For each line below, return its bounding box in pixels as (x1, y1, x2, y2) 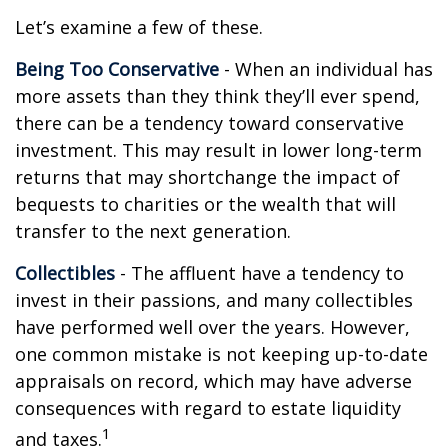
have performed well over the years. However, (15, 315, 410, 339)
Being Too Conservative (15, 57, 219, 81)
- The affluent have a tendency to (115, 261, 404, 285)
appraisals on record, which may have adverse (15, 369, 412, 393)
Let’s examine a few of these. (15, 15, 263, 39)
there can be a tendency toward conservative (15, 111, 404, 135)
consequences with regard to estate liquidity (15, 396, 401, 420)
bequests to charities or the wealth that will (15, 192, 396, 216)
